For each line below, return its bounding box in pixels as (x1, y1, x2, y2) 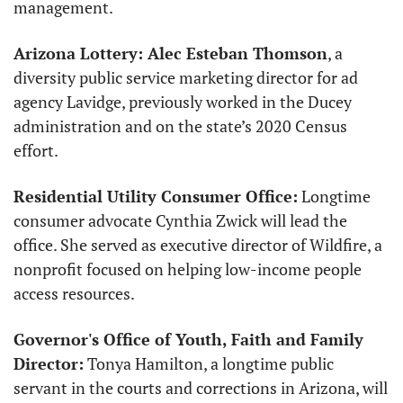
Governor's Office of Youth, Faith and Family (13, 328, 363, 351)
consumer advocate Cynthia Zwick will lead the (13, 210, 347, 232)
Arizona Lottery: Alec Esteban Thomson (13, 42, 327, 65)
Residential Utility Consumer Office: (13, 185, 298, 208)
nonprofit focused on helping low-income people (13, 258, 362, 281)
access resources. (13, 282, 138, 305)
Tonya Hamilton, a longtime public (84, 353, 334, 375)
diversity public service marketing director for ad (13, 67, 358, 89)
